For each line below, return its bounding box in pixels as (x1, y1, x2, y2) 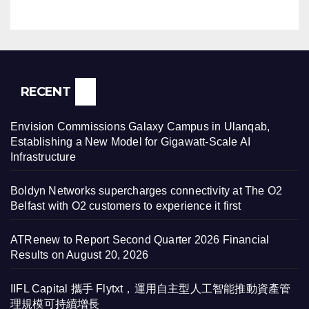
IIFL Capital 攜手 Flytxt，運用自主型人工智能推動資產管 (10, 283, 291, 295)
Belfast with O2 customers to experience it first (10, 200, 241, 212)
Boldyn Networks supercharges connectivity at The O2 (10, 185, 283, 197)
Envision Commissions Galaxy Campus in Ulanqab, (10, 121, 270, 133)
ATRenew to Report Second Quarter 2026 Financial (10, 234, 270, 246)
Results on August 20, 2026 (10, 249, 149, 261)
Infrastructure (10, 151, 76, 163)
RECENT (21, 84, 70, 100)
